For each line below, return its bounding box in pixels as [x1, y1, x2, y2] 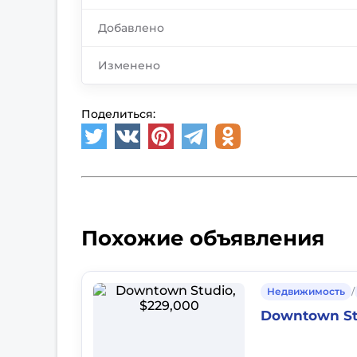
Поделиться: [81, 107, 156, 121]
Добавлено [98, 21, 165, 35]
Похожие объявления [81, 226, 325, 251]
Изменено [98, 58, 161, 73]
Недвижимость [267, 285, 346, 297]
